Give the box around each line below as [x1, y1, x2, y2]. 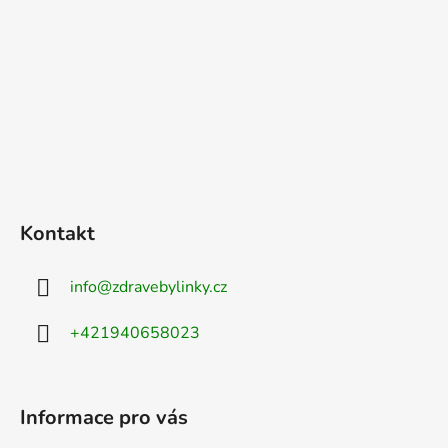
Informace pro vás [20, 404, 188, 432]
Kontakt [20, 220, 95, 248]
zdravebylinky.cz [112, 276, 227, 299]
